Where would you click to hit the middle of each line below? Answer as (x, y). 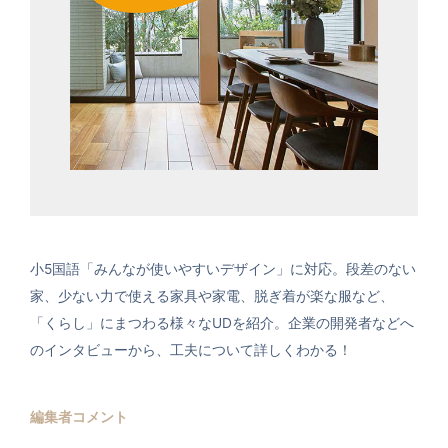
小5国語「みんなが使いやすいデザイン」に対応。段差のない (223, 268)
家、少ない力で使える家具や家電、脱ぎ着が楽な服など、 (212, 295)
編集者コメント (79, 416)
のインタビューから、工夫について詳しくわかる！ (191, 349)
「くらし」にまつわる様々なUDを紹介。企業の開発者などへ (222, 322)
